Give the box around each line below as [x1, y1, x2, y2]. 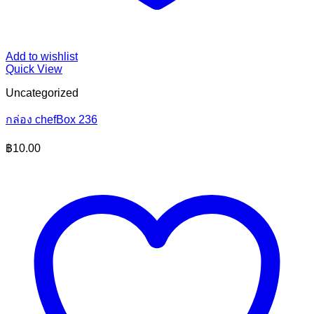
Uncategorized [6, 87, 78, 99]
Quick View [6, 63, 62, 75]
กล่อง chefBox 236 [6, 114, 97, 125]
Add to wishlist [6, 50, 78, 62]
